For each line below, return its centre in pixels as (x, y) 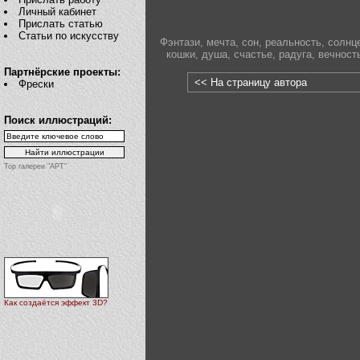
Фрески (37, 84)
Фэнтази (180, 42)
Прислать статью (61, 24)
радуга (295, 54)
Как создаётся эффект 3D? (56, 303)
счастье (253, 54)
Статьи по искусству (69, 36)
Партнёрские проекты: (62, 72)
